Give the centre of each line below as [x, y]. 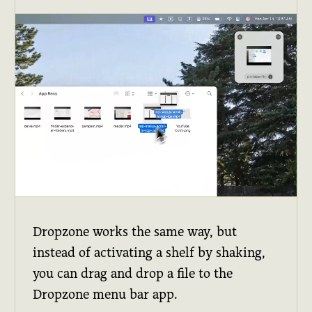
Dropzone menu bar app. [106, 295]
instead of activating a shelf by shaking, [149, 253]
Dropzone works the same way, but [135, 232]
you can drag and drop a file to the [133, 274]
